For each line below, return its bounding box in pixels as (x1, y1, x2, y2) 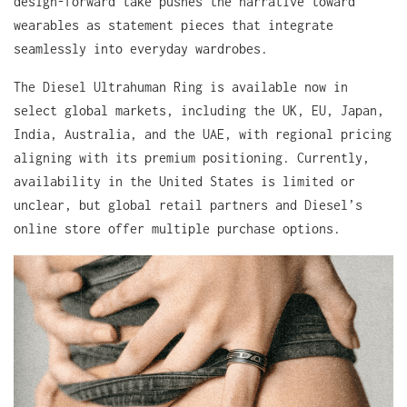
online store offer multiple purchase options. (14, 221, 341, 236)
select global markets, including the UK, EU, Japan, (14, 103, 384, 118)
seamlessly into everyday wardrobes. (14, 41, 268, 56)
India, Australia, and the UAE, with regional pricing (14, 126, 392, 142)
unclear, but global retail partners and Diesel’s (14, 197, 362, 213)
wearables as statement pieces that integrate (14, 17, 333, 33)
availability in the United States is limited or (14, 174, 355, 189)
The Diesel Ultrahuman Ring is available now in (14, 79, 348, 94)
